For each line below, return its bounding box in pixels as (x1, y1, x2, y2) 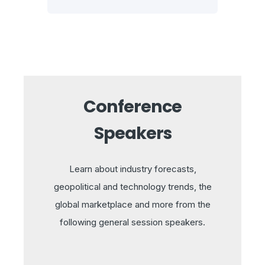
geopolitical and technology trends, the (53, 180, 212, 192)
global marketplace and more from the (54, 198, 211, 210)
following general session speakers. (60, 216, 205, 228)
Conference (83, 95, 182, 119)
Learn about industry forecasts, (69, 163, 196, 174)
